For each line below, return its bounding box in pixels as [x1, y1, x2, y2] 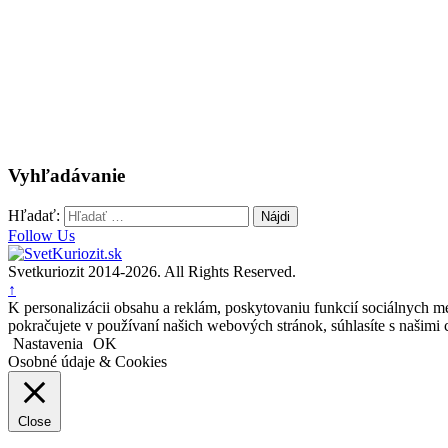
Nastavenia [13, 334, 83, 352]
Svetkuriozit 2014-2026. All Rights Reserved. [8, 262, 296, 280]
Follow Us [8, 226, 75, 244]
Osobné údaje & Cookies [8, 352, 167, 370]
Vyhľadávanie [8, 165, 125, 186]
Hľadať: [8, 206, 60, 224]
